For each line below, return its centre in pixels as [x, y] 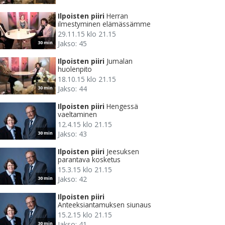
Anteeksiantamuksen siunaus [104, 205]
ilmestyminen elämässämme [104, 24]
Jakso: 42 [72, 179]
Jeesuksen [123, 152]
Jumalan [120, 61]
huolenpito [75, 69]
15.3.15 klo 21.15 [85, 170]
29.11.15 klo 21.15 [87, 34]
